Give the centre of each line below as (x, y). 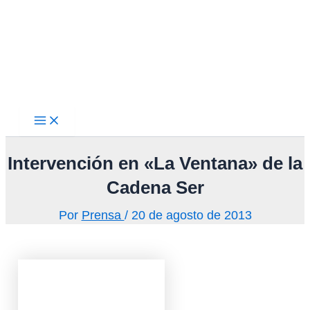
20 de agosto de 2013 (191, 216)
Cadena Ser (155, 188)
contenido (30, 34)
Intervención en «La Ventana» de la (155, 164)
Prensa (103, 216)
